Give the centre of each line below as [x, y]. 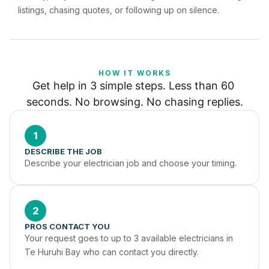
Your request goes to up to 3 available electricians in [129, 238]
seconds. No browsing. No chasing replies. [134, 102]
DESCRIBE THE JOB [63, 151]
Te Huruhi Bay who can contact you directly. [112, 252]
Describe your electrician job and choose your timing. [131, 163]
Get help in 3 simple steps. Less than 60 [133, 86]
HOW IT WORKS [134, 73]
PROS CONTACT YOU [67, 226]
